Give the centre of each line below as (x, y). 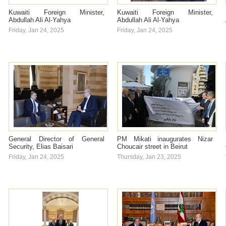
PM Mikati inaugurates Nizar (165, 139)
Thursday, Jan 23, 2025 (149, 157)
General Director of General (56, 139)
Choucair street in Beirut (152, 147)
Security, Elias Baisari (41, 147)
